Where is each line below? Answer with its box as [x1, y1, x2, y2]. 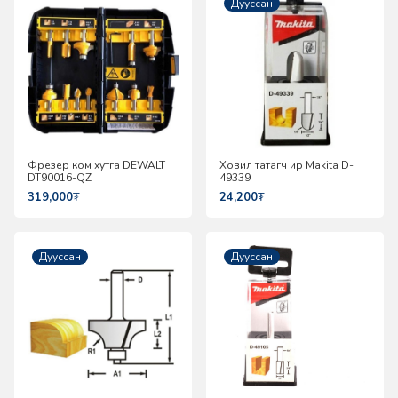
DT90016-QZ [28, 170, 92, 185]
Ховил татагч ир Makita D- [219, 157, 354, 172]
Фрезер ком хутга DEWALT [28, 157, 165, 172]
